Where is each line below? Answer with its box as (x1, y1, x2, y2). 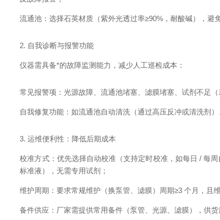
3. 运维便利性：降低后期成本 (20, 135, 116, 143)
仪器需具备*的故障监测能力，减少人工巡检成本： (20, 61, 185, 69)
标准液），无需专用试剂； (20, 166, 109, 175)
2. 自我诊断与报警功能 (20, 41, 94, 50)
